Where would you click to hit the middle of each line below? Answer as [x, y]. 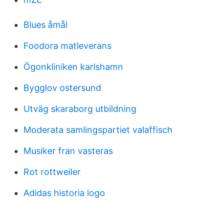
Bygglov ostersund [62, 88]
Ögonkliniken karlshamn [73, 67]
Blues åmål [45, 25]
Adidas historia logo [64, 193]
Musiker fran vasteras [68, 151]
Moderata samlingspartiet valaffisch [98, 130]
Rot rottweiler [52, 172]
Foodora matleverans [67, 46]
